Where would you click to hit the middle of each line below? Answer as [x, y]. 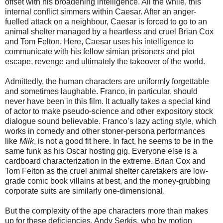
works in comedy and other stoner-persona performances [105, 131]
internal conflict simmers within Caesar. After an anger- [101, 12]
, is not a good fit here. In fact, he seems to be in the [123, 141]
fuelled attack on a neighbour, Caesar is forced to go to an [106, 22]
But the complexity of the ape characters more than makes [107, 211]
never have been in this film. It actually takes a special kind [108, 102]
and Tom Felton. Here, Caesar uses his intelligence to [99, 42]
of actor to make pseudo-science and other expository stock [109, 111]
